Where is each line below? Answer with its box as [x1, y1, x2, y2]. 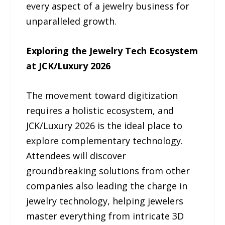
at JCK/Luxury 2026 [26, 60, 111, 72]
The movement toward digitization [26, 89, 178, 101]
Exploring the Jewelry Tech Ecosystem [26, 45, 198, 57]
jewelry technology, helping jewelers [26, 194, 184, 207]
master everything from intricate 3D [26, 209, 184, 222]
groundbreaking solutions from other [26, 164, 190, 177]
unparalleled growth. [26, 15, 117, 28]
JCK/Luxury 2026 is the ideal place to [26, 119, 183, 132]
